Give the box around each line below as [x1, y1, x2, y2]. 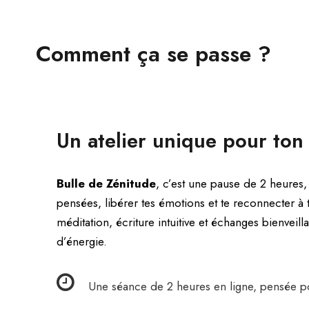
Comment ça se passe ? [36, 37, 271, 70]
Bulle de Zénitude [57, 175, 156, 192]
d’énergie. [57, 232, 107, 250]
